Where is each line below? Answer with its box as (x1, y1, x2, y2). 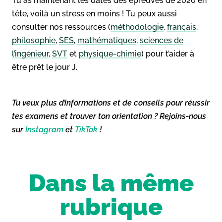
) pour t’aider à (141, 49, 194, 58)
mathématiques (77, 35, 136, 45)
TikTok (75, 124, 98, 134)
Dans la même (28, 168, 194, 197)
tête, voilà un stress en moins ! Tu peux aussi (12, 8, 177, 18)
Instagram (25, 124, 63, 134)
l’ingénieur (12, 49, 49, 58)
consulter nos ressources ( (12, 22, 111, 32)
